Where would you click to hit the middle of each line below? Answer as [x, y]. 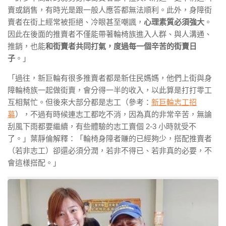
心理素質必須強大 [174, 22]
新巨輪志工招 [174, 102]
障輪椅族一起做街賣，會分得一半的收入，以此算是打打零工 [110, 90]
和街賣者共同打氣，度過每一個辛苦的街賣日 [121, 46]
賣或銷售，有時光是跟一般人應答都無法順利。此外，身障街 [110, 10]
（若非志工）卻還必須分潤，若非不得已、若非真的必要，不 [110, 151]
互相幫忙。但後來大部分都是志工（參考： [79, 102]
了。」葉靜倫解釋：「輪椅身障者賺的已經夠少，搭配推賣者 [110, 139]
